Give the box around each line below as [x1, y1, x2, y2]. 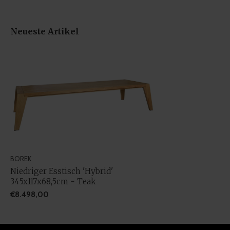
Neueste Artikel [10, 26, 79, 36]
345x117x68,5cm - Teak [10, 176, 96, 186]
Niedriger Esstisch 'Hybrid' [10, 166, 113, 176]
